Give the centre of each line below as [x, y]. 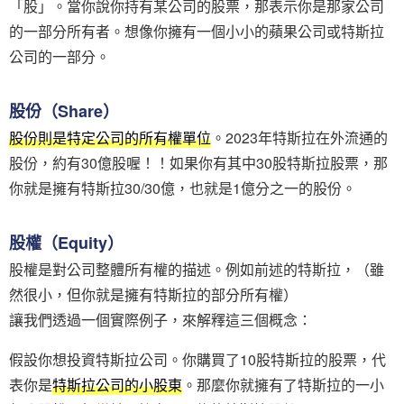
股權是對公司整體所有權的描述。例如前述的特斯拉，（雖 [197, 269]
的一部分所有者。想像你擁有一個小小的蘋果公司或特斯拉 [197, 31]
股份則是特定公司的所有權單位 [110, 137]
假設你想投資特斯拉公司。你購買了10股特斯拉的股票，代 [197, 359]
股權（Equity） [66, 242]
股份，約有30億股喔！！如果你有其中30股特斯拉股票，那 [198, 162]
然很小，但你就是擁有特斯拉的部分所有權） [153, 294]
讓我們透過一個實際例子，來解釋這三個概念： [161, 319]
